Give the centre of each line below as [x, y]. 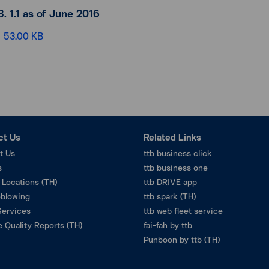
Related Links [172, 137]
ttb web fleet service [183, 210]
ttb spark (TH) [170, 196]
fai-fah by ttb [168, 225]
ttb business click [178, 153]
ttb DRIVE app [170, 182]
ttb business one [176, 167]
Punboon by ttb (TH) [182, 239]
